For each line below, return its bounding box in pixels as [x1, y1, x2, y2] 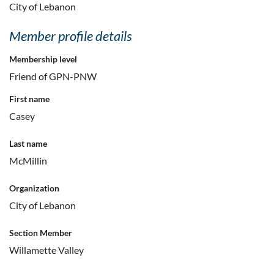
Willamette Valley [9, 244, 84, 256]
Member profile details [9, 28, 132, 45]
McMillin [9, 155, 47, 167]
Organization [9, 183, 59, 194]
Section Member [9, 228, 72, 239]
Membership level [9, 54, 77, 65]
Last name [9, 138, 47, 149]
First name [9, 94, 50, 105]
